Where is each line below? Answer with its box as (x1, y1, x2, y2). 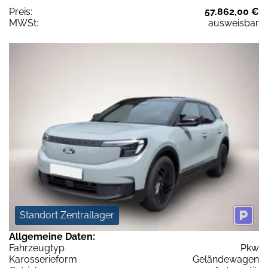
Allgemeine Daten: (9, 230, 95, 242)
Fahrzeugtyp (9, 242, 65, 254)
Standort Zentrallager (20, 209, 114, 221)
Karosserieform (9, 253, 77, 265)
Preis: (9, 6, 32, 18)
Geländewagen (193, 253, 259, 265)
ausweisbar (208, 17, 259, 29)
